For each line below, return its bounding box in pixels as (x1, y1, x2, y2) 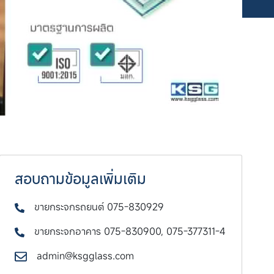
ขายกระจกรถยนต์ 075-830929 (34, 200, 164, 214)
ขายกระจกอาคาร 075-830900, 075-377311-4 (34, 224, 225, 239)
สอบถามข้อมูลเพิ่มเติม (14, 169, 146, 189)
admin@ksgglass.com (37, 249, 135, 263)
